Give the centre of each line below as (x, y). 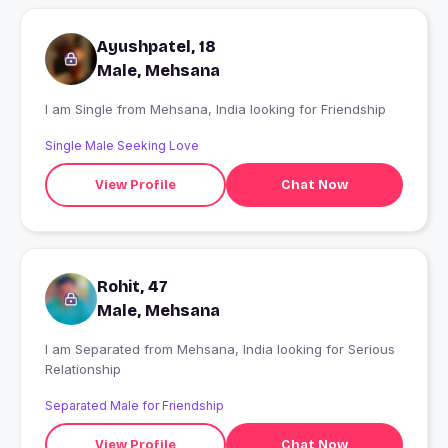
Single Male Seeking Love (122, 146)
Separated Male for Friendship (134, 406)
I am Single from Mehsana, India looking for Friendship (268, 109)
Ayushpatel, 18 (156, 47)
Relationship (83, 369)
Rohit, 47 (132, 287)
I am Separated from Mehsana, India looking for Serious (94, 349)
